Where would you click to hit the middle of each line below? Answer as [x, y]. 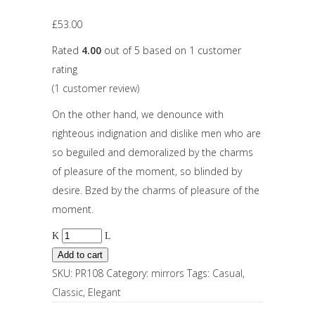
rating [65, 69]
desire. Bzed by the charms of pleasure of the [156, 190]
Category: [129, 273]
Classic [67, 292]
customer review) [99, 88]
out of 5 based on [145, 50]
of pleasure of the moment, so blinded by [147, 171]
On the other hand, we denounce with [138, 114]
